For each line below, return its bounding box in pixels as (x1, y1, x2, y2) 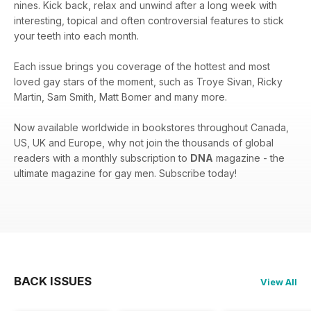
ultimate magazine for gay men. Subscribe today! (14, 167, 239, 179)
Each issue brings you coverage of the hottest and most (14, 60, 270, 72)
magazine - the (213, 151, 285, 164)
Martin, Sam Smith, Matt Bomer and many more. (14, 90, 227, 103)
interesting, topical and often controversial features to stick (14, 14, 284, 26)
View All (260, 276, 297, 287)
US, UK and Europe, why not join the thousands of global (14, 136, 274, 149)
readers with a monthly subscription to (14, 151, 190, 164)
